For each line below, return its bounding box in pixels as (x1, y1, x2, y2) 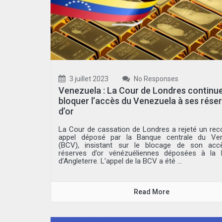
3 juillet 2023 (68, 74, 109, 83)
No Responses (132, 74, 178, 83)
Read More (134, 187, 170, 196)
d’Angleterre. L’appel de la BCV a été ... (58, 156, 182, 166)
